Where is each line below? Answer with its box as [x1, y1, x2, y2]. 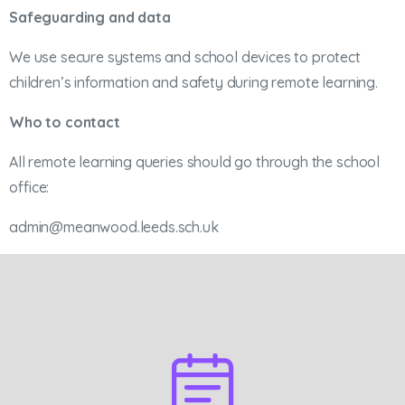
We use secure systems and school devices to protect [9, 48, 361, 67]
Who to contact [9, 113, 120, 132]
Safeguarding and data [9, 8, 171, 27]
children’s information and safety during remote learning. [9, 73, 378, 92]
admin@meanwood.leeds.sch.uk [9, 218, 219, 237]
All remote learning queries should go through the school [9, 153, 381, 172]
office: [9, 178, 50, 197]
